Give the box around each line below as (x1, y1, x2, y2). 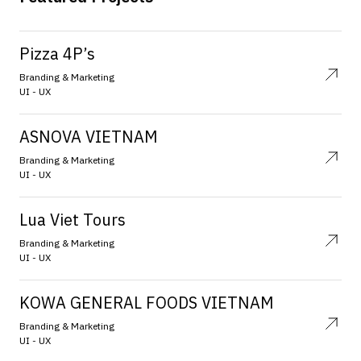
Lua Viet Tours (19, 209, 126, 230)
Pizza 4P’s (19, 43, 95, 64)
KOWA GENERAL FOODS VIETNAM (19, 292, 274, 313)
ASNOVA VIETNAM (19, 126, 158, 147)
